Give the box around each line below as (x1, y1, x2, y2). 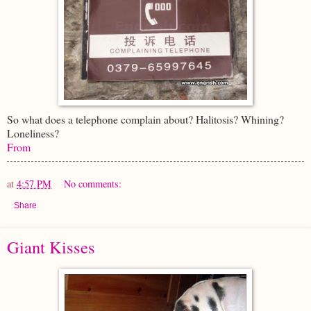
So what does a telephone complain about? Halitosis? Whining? (7, 111, 284, 126)
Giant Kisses (7, 235, 95, 258)
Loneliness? (7, 125, 59, 140)
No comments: (64, 176, 122, 190)
